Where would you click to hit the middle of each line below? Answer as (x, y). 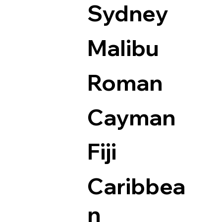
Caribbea (136, 186)
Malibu (123, 48)
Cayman (131, 117)
